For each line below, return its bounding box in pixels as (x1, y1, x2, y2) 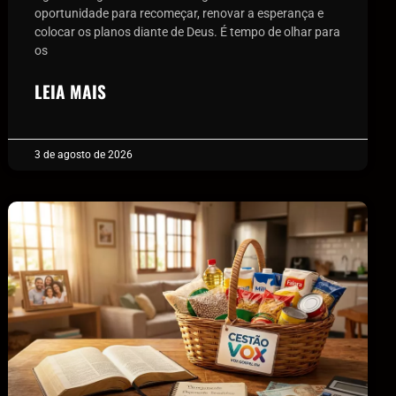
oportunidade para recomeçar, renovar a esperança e (34, 5, 324, 20)
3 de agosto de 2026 (34, 148, 133, 161)
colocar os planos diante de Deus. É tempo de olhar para (34, 24, 341, 39)
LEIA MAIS (34, 78, 107, 104)
